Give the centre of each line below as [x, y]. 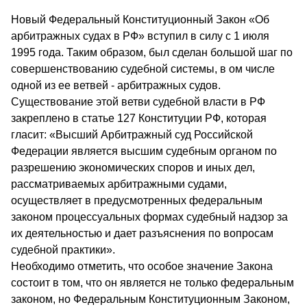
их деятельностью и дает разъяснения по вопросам [142, 233]
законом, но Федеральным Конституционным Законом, [150, 299]
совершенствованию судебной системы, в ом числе [143, 69]
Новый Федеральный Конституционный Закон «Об [140, 19]
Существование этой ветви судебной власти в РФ [138, 101]
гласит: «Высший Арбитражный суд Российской [132, 134]
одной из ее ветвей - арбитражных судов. [116, 85]
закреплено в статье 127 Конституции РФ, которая [139, 118]
